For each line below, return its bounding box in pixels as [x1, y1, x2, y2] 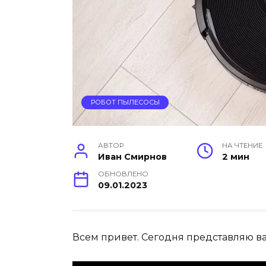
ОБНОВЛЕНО [98, 170, 149, 179]
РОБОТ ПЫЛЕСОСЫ [90, 98, 160, 107]
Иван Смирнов [98, 151, 167, 163]
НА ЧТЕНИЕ [222, 141, 263, 150]
